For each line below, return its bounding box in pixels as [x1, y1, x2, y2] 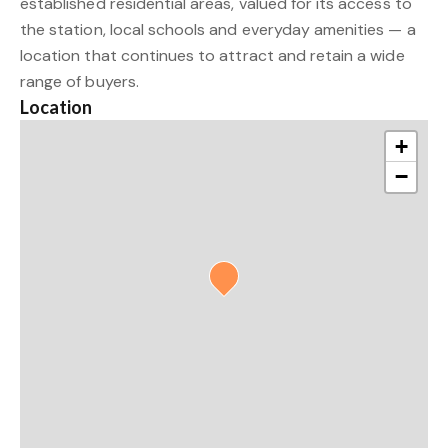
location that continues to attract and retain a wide [20, 45, 405, 66]
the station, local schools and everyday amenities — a [20, 19, 416, 40]
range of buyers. [20, 71, 139, 92]
